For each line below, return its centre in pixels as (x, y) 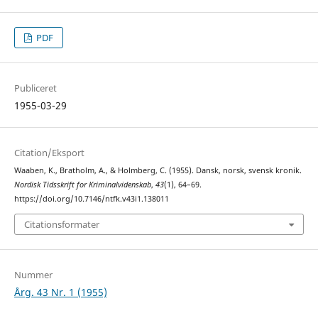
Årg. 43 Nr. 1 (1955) (60, 292)
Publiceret (35, 88)
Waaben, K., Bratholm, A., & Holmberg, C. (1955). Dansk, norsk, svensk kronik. (158, 171)
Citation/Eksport (49, 153)
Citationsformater (61, 224)
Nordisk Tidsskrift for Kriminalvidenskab (82, 185)
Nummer (33, 274)
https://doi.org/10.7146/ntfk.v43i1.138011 (91, 199)
